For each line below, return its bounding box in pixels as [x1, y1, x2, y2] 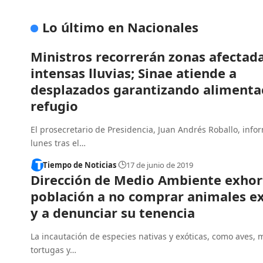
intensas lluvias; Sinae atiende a [31, 63, 237, 82]
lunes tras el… [31, 137, 86, 149]
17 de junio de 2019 [126, 159, 193, 170]
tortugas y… [31, 244, 76, 256]
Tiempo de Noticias [42, 159, 116, 170]
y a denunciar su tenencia [31, 204, 195, 222]
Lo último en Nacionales [42, 18, 199, 36]
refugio [31, 96, 78, 114]
